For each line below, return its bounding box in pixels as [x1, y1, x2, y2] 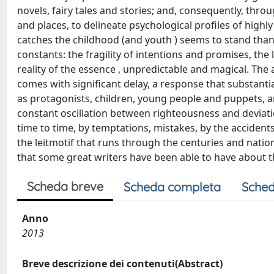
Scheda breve [27, 179, 103, 194]
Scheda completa [124, 179, 221, 194]
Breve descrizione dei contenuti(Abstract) [22, 257, 223, 270]
